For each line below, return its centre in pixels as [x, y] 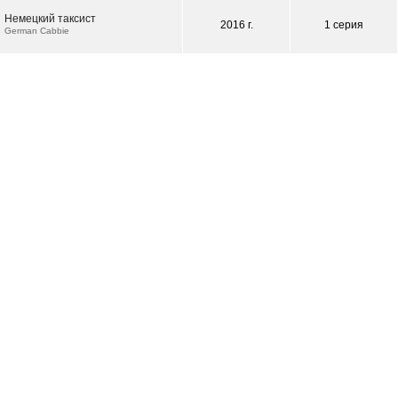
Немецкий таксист [50, 19]
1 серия [344, 25]
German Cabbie [37, 31]
